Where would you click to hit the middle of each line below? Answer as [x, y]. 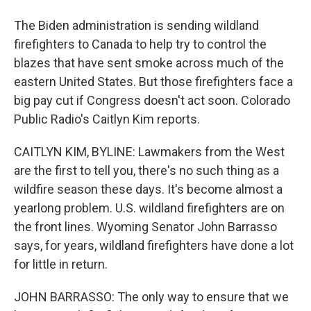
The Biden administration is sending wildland [136, 25]
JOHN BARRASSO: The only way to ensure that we [151, 297]
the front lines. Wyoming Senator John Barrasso [145, 227]
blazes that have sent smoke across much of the [149, 63]
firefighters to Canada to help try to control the [140, 44]
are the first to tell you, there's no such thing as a [146, 170]
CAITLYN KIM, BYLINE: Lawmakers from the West [149, 152]
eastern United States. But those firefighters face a [153, 82]
